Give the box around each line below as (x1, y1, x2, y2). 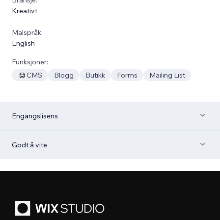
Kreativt (12, 6, 37, 15)
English (12, 38, 35, 48)
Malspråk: (12, 27, 43, 37)
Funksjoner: (12, 57, 48, 66)
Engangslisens (12, 111, 58, 120)
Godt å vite (12, 140, 47, 149)
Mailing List (149, 70, 185, 80)
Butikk (85, 70, 105, 80)
